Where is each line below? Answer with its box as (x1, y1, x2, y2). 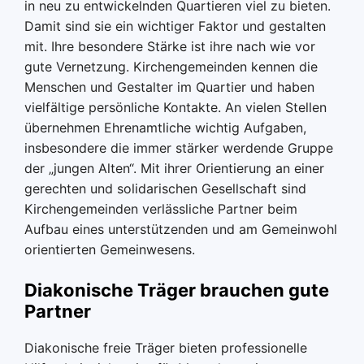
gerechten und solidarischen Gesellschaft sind (24, 180, 306, 197)
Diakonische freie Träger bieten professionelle (24, 340, 307, 356)
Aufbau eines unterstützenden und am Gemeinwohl (24, 221, 337, 237)
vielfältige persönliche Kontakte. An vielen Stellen (24, 99, 327, 115)
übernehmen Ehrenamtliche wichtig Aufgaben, (24, 119, 306, 136)
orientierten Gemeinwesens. (24, 241, 195, 258)
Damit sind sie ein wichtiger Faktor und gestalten (24, 18, 326, 34)
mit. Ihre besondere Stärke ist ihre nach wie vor (24, 38, 315, 54)
